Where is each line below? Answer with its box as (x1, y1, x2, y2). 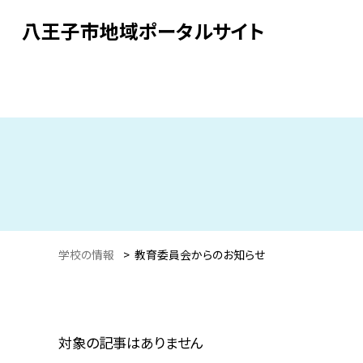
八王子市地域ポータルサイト (21, 16, 265, 45)
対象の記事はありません (58, 332, 203, 353)
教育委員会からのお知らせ (135, 246, 265, 263)
